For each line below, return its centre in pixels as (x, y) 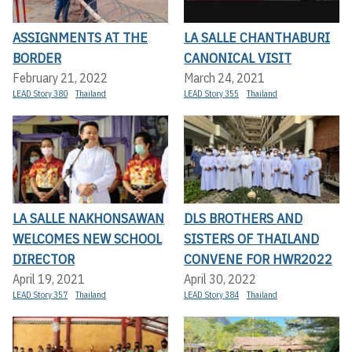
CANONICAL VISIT (238, 58)
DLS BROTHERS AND (243, 218)
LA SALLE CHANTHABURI (257, 38)
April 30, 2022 (220, 279)
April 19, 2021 (49, 279)
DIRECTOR (44, 258)
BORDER (37, 58)
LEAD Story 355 (211, 94)
